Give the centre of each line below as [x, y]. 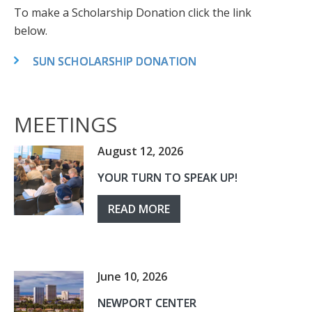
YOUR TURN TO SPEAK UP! [167, 178]
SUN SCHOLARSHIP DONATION [115, 61]
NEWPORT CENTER [147, 303]
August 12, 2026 [140, 151]
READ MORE [139, 209]
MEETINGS [65, 124]
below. [31, 31]
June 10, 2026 [132, 276]
